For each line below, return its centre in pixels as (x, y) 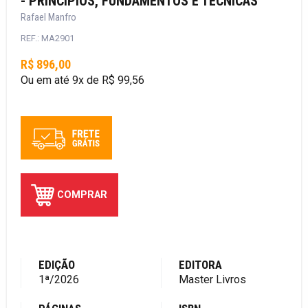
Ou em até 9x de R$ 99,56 (82, 80)
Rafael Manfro (48, 18)
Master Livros (212, 279)
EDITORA (200, 264)
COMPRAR (82, 195)
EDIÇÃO (57, 264)
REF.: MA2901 (47, 38)
